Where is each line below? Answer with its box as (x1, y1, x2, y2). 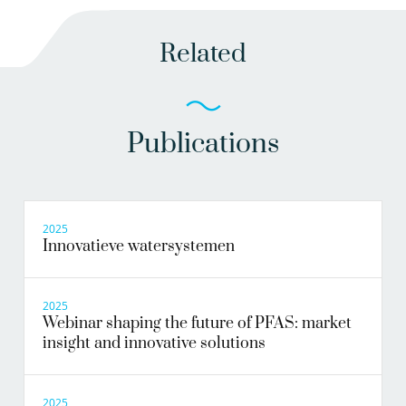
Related (159, 38, 246, 71)
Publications (127, 127, 279, 162)
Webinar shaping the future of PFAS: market (43, 314, 352, 334)
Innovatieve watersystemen (43, 237, 235, 257)
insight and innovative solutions (43, 333, 266, 354)
